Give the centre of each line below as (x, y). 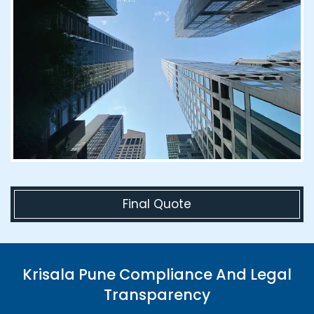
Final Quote (157, 204)
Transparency (157, 295)
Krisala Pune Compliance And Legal (157, 275)
